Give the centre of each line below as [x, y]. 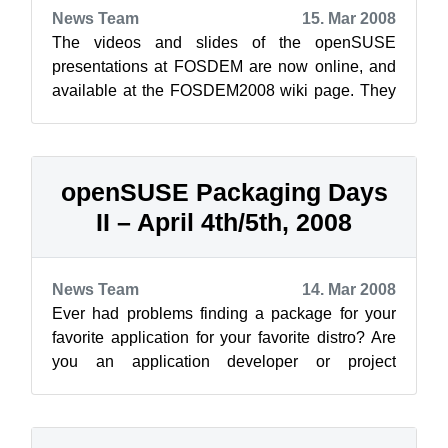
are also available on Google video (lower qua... [221, 114]
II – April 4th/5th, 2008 [224, 222]
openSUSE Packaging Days [224, 192]
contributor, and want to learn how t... [181, 385]
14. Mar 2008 [349, 289]
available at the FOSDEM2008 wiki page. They [224, 90]
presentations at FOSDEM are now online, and [224, 66]
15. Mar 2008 [349, 18]
